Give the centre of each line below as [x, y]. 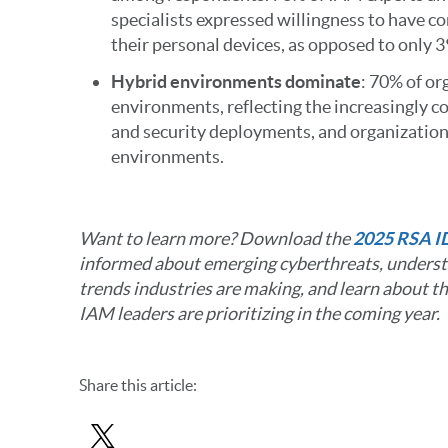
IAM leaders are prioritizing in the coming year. [259, 313]
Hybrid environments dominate [235, 81]
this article [155, 385]
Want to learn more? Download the [215, 238]
